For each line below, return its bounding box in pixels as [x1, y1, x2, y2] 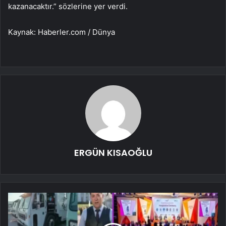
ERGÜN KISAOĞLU [74, 146, 152, 159]
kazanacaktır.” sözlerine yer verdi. [8, 1, 128, 11]
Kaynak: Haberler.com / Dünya [8, 27, 115, 37]
